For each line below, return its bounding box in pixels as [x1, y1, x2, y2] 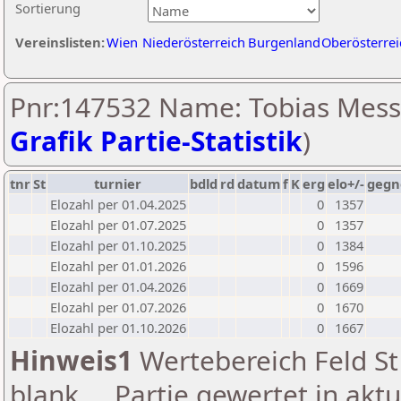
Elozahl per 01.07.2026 [50, 298, 186, 316]
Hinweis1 [10, 342, 132, 379]
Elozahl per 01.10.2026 [50, 319, 186, 337]
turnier [94, 175, 141, 192]
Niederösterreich [142, 33, 245, 51]
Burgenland [248, 33, 320, 51]
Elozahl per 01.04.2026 [50, 277, 186, 295]
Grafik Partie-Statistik [10, 123, 303, 159]
